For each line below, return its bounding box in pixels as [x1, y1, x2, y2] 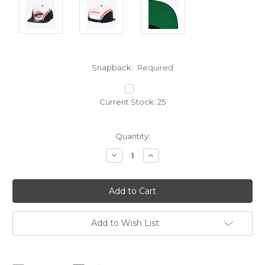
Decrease [109, 150, 149, 161]
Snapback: [91, 63, 135, 73]
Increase [146, 150, 182, 161]
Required [137, 63, 174, 73]
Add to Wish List [91, 218, 159, 229]
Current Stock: [99, 97, 157, 107]
